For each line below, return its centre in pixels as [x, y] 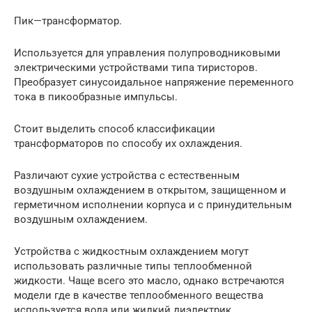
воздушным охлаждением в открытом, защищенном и [150, 190]
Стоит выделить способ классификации [115, 128]
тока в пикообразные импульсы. [96, 96]
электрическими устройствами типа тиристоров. [136, 67]
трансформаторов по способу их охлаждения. [128, 143]
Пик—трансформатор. [68, 21]
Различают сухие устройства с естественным [127, 175]
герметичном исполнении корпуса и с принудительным [153, 204]
